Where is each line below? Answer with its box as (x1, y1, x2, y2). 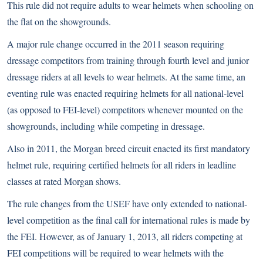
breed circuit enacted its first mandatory (103, 142, 250, 154)
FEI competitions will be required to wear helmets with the (7, 247, 224, 259)
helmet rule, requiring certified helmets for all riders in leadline (7, 159, 236, 171)
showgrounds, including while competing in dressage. (7, 120, 205, 132)
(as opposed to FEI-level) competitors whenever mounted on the (7, 103, 243, 116)
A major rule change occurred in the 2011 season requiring (7, 38, 224, 50)
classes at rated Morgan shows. (7, 175, 121, 187)
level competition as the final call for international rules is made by (7, 214, 250, 226)
